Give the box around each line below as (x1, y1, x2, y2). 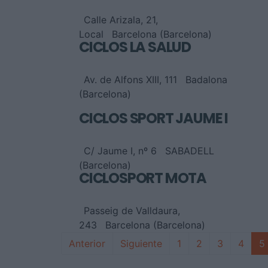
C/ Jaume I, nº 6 (84, 145, 157, 157)
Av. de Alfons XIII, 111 (84, 74, 177, 86)
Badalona (185, 74, 227, 86)
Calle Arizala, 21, (84, 14, 158, 26)
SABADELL (165, 145, 214, 157)
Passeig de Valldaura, (84, 205, 180, 217)
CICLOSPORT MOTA (79, 168, 206, 188)
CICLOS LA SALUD (79, 37, 191, 57)
